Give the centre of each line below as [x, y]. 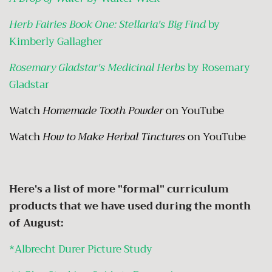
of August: [36, 223]
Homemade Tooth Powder [103, 110]
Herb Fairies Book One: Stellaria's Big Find [107, 24]
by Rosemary [218, 67]
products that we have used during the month [130, 206]
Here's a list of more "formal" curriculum [119, 189]
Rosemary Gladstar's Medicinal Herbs [97, 67]
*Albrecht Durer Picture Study [82, 249]
